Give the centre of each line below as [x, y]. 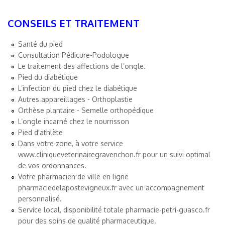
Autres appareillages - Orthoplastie [75, 99]
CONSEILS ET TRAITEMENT [74, 23]
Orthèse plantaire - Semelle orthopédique [86, 110]
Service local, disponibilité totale [72, 209]
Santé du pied [40, 44]
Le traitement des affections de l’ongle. [82, 66]
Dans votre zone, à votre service [71, 143]
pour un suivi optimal [176, 154]
